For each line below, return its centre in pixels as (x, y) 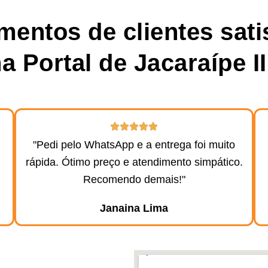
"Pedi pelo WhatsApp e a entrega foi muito (134, 144)
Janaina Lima (134, 208)
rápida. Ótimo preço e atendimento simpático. (134, 162)
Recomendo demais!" (134, 179)
